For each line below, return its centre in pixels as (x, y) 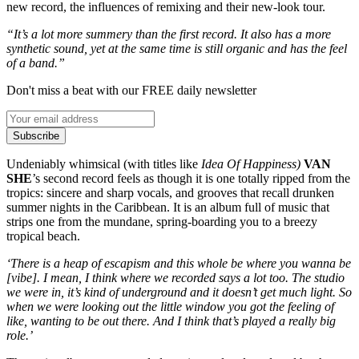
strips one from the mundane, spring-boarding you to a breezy (162, 221)
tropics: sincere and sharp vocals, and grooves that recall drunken (170, 192)
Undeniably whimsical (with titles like (104, 163)
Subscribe (36, 135)
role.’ (20, 335)
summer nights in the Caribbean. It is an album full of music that (168, 207)
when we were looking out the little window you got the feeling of (170, 306)
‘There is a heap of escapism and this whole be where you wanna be (179, 263)
